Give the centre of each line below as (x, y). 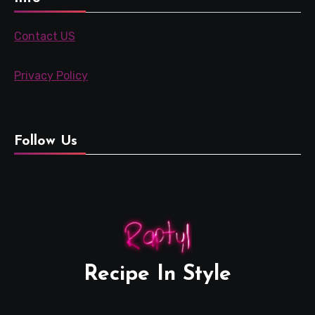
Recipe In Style (157, 274)
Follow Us (46, 141)
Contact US (45, 36)
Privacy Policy (51, 75)
